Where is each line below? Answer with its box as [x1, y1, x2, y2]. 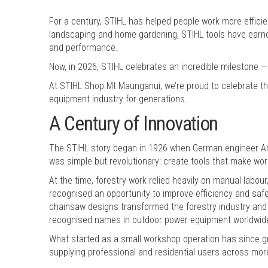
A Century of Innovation [49, 111, 218, 135]
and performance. [49, 41, 118, 53]
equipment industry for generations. [49, 93, 187, 105]
